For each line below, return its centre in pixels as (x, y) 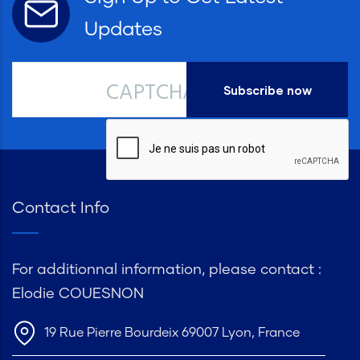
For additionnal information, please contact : (167, 270)
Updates (123, 30)
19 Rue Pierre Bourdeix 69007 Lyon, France (172, 333)
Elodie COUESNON (78, 295)
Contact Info (61, 209)
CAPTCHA (151, 94)
